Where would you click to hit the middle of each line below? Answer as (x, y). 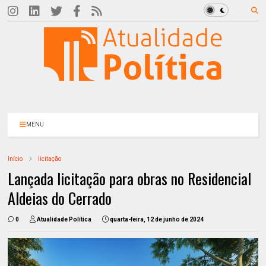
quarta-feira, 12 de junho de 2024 (157, 219)
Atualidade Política (64, 219)
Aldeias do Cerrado (60, 198)
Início (15, 159)
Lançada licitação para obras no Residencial (130, 178)
